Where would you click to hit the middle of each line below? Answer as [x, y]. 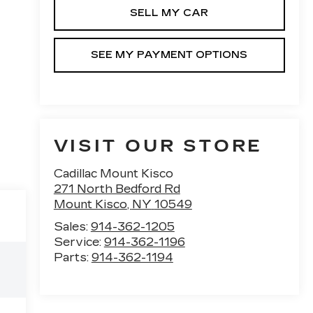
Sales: [72, 227]
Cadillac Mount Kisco [113, 174]
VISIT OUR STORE [158, 146]
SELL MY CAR [169, 13]
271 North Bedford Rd [117, 189]
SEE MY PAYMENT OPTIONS [169, 54]
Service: [79, 242]
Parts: [72, 258]
